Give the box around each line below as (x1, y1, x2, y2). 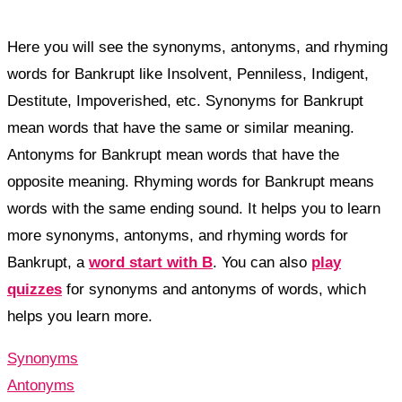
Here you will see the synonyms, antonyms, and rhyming (7, 39, 388, 57)
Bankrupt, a (7, 254, 89, 272)
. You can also (213, 254, 311, 272)
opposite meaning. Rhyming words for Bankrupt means (7, 173, 374, 191)
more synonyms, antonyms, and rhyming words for (7, 227, 348, 245)
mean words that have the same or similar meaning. (7, 119, 354, 137)
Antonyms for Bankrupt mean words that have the (7, 146, 339, 164)
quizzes (7, 281, 62, 299)
